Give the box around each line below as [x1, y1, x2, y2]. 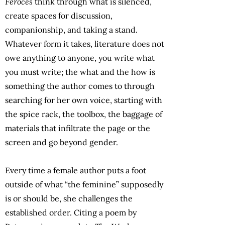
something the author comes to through [5, 80, 155, 91]
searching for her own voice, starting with [5, 94, 162, 105]
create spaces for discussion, [5, 10, 113, 21]
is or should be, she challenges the [5, 193, 133, 203]
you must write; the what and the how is [5, 66, 155, 77]
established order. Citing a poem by [5, 207, 137, 217]
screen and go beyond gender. [5, 137, 118, 147]
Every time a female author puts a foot [5, 165, 146, 175]
